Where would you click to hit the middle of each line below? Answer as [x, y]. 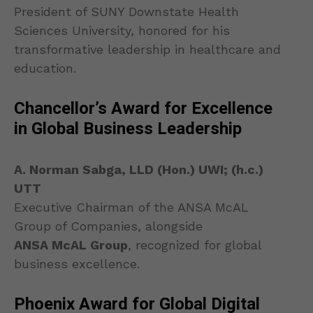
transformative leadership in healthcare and [147, 50]
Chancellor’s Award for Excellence [143, 109]
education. [45, 68]
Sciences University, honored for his [122, 31]
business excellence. [77, 264]
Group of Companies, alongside [108, 226]
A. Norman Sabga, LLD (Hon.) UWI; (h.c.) [139, 170]
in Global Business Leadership [128, 129]
